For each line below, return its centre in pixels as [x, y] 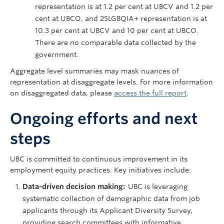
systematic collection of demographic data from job [111, 198]
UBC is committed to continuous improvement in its [99, 159]
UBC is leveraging [157, 186]
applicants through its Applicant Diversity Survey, [107, 210]
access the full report [150, 93]
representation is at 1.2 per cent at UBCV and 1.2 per [124, 6]
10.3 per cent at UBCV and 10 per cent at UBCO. [117, 30]
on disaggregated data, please [62, 93]
